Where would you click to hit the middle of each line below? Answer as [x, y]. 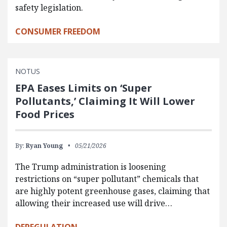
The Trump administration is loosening [91, 166]
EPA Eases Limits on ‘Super [84, 88]
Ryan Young [44, 145]
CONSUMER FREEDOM [58, 31]
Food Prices [45, 114]
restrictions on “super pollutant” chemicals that [107, 179]
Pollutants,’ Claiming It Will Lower [105, 101]
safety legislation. [49, 7]
